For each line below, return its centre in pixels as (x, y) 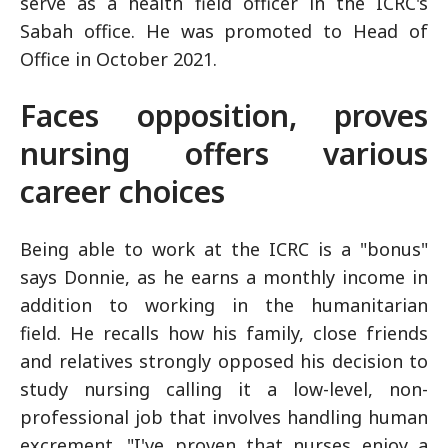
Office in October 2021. (121, 59)
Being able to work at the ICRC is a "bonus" (224, 249)
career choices (122, 191)
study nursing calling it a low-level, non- (224, 389)
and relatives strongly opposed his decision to (224, 361)
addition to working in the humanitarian (224, 305)
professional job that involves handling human (224, 417)
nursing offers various (224, 153)
